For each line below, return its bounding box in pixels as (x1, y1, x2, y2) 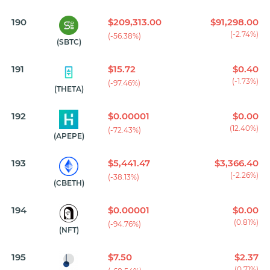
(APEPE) (53, 131, 84, 141)
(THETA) (54, 84, 84, 94)
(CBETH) (53, 178, 84, 188)
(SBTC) (56, 37, 81, 47)
